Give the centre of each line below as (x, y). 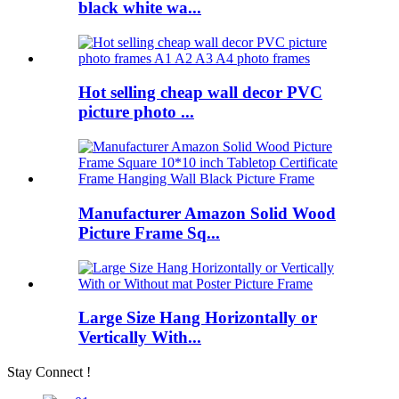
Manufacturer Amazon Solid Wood (207, 213)
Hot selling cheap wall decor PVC (200, 93)
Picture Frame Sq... (149, 232)
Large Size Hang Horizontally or (198, 318)
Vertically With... (140, 338)
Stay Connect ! (49, 371)
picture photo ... (136, 112)
